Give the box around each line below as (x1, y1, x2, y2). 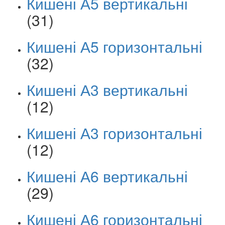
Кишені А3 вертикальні (27, 78, 188, 100)
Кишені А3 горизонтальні (27, 122, 202, 144)
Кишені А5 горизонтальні (27, 35, 202, 57)
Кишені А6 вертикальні (27, 165, 188, 187)
